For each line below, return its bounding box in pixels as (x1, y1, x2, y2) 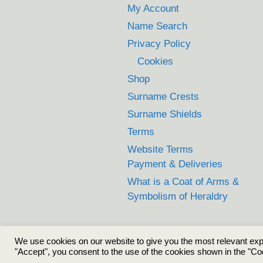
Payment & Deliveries (127, 158, 222, 170)
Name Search (127, 20, 187, 32)
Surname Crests (127, 90, 199, 102)
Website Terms (127, 143, 193, 155)
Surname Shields (127, 108, 202, 120)
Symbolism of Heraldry (127, 190, 228, 202)
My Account (127, 2, 179, 14)
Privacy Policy (127, 38, 191, 49)
